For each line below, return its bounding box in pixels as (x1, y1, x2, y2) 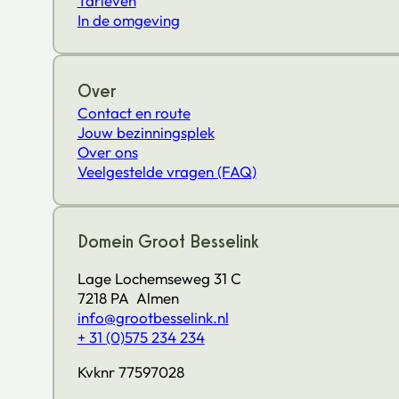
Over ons (77, 142, 138, 161)
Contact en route (77, 102, 191, 122)
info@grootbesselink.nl (77, 308, 229, 328)
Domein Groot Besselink (77, 231, 259, 253)
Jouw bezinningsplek (77, 122, 215, 142)
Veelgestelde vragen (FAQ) (77, 161, 256, 181)
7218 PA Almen (77, 289, 179, 308)
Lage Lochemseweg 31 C (77, 269, 241, 289)
